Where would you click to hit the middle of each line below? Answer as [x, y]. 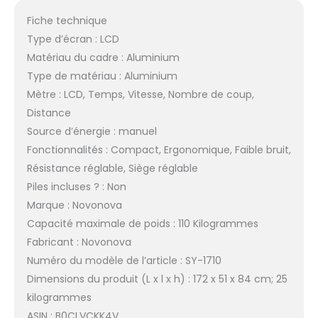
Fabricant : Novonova [79, 242]
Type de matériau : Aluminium [102, 76]
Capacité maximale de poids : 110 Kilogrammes [142, 224]
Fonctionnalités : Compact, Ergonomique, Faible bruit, [159, 150]
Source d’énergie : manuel [92, 132]
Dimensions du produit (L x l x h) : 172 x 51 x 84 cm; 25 [157, 279]
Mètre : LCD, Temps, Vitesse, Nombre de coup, [140, 95]
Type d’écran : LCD [73, 39]
